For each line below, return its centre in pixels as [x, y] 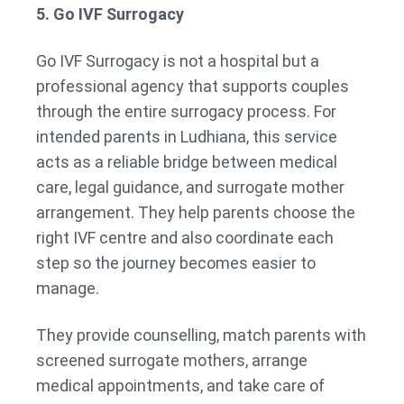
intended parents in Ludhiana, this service [187, 137]
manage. [68, 289]
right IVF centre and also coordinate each [185, 238]
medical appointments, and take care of [180, 386]
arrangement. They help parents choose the [196, 213]
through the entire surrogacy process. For [186, 112]
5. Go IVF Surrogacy [112, 14]
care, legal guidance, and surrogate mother [190, 188]
